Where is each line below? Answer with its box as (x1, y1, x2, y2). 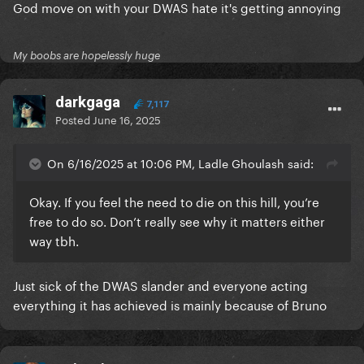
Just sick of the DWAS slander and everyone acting (13, 275, 308, 295)
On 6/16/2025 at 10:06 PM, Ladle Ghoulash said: (47, 154, 314, 172)
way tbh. (29, 230, 79, 250)
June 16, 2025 (93, 110, 161, 128)
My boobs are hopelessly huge (13, 49, 160, 63)
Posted (55, 110, 93, 128)
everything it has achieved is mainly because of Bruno (13, 294, 327, 314)
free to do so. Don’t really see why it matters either (29, 210, 325, 231)
